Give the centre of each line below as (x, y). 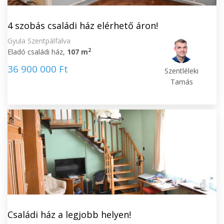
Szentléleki (182, 71)
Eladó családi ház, (37, 52)
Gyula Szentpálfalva (39, 41)
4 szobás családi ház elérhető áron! (83, 25)
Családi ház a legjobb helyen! (69, 214)
